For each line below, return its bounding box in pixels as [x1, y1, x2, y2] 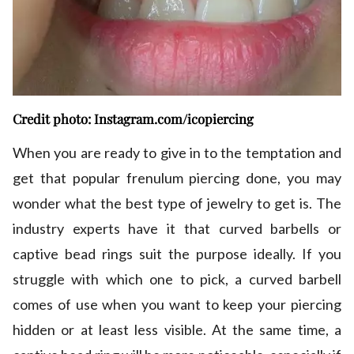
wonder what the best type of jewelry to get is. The [13, 194, 341, 212]
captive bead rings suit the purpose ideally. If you [13, 244, 341, 262]
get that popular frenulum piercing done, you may [13, 168, 341, 186]
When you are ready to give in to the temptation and [13, 143, 341, 161]
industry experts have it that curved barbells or [13, 219, 341, 237]
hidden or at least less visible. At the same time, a [13, 320, 341, 338]
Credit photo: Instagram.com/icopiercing [13, 109, 254, 127]
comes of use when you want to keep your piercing [13, 295, 341, 313]
